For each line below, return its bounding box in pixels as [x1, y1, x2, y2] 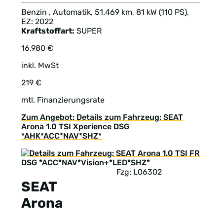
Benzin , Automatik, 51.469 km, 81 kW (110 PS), [21, 7, 189, 17]
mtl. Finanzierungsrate [21, 95, 105, 105]
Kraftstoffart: [21, 26, 74, 36]
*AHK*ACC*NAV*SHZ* [21, 131, 102, 141]
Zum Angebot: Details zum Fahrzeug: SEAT [21, 112, 183, 122]
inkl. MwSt [21, 61, 59, 71]
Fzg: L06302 [116, 167, 162, 177]
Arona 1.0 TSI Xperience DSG [21, 122, 129, 132]
